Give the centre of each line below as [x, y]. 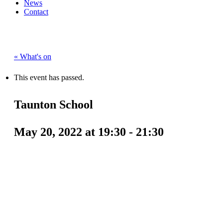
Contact [36, 12]
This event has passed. [49, 78]
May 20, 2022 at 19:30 [70, 132]
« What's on [33, 57]
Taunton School [54, 105]
